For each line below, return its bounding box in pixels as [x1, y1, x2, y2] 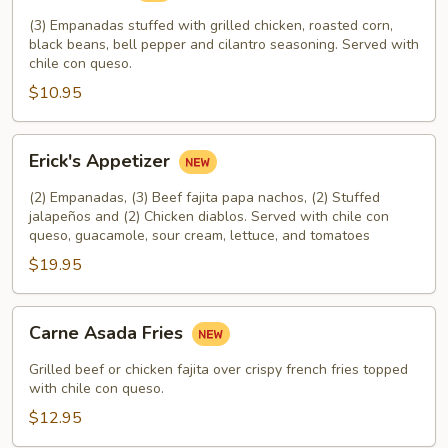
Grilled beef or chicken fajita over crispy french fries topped [29, 360, 408, 379]
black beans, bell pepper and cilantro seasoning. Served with [29, 35, 419, 54]
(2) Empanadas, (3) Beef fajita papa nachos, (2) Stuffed [29, 188, 380, 207]
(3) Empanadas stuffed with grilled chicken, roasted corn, [29, 16, 393, 35]
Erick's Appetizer [29, 149, 175, 174]
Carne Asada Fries [29, 321, 188, 346]
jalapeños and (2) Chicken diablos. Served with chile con [29, 207, 389, 226]
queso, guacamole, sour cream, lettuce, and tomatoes [29, 226, 370, 245]
